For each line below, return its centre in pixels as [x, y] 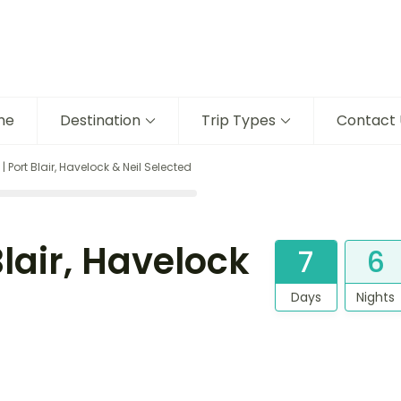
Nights [376, 298]
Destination [100, 121]
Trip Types [238, 121]
